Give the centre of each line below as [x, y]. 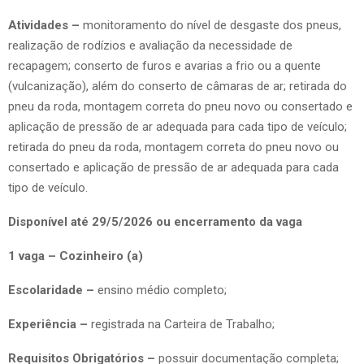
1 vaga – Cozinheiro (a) [76, 256]
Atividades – [45, 25]
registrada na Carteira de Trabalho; [181, 324]
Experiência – [48, 324]
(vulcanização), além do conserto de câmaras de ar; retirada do [178, 86]
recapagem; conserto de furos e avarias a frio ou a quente [165, 65]
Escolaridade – [53, 290]
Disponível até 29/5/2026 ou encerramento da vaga [155, 221]
